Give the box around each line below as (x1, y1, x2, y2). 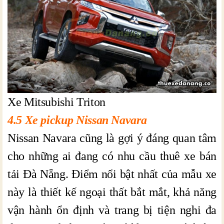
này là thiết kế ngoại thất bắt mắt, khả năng (7, 185, 216, 199)
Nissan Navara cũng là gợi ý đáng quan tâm (7, 131, 216, 145)
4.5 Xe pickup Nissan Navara (7, 113, 147, 127)
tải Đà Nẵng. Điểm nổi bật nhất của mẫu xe (7, 167, 216, 181)
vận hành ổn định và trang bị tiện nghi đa (7, 203, 216, 217)
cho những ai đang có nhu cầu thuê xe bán (7, 149, 216, 163)
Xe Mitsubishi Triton (7, 95, 105, 109)
